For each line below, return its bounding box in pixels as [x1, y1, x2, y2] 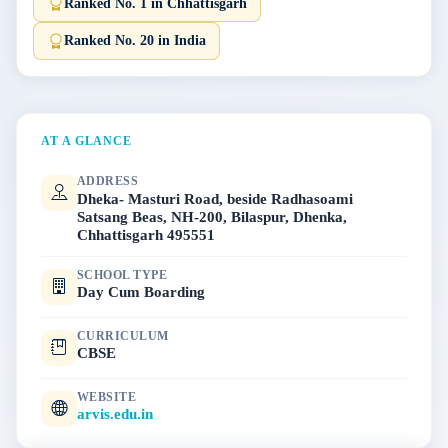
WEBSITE [77, 390, 137, 403]
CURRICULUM [77, 329, 169, 342]
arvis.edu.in [77, 405, 153, 423]
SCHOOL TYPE [77, 268, 168, 281]
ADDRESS [77, 175, 139, 188]
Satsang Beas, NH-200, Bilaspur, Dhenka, [77, 207, 347, 225]
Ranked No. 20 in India [63, 33, 206, 49]
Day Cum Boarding [77, 283, 205, 301]
